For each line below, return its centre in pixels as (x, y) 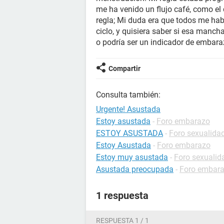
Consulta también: (128, 95)
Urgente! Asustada (128, 109)
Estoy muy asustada (132, 157)
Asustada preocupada (135, 169)
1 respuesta (122, 195)
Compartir (124, 68)
